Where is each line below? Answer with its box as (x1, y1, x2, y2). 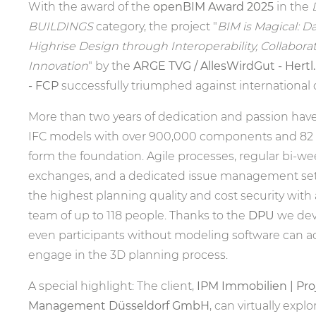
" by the (88, 59, 133, 73)
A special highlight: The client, (28, 279, 197, 293)
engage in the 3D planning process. (28, 248, 228, 262)
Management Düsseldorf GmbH (28, 299, 209, 312)
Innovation (28, 59, 88, 73)
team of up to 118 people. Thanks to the (28, 209, 248, 222)
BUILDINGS (28, 20, 93, 33)
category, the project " (93, 20, 217, 33)
